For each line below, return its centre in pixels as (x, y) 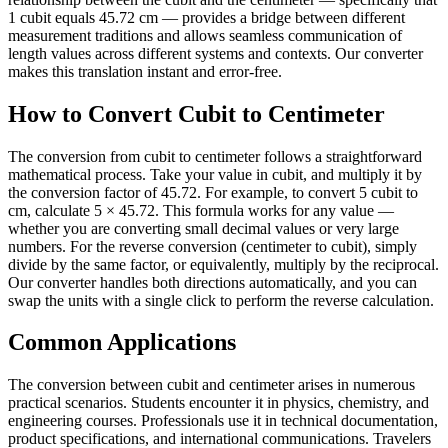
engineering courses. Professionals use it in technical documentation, (223, 421)
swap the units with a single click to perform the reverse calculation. (221, 300)
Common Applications (122, 342)
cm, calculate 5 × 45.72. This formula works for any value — (201, 210)
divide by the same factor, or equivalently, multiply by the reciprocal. (223, 264)
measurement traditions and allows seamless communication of (205, 35)
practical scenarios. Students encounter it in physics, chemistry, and (218, 403)
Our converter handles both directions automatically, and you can (212, 282)
